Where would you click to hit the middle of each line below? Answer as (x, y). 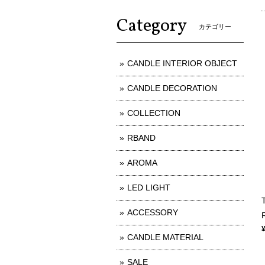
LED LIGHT (149, 188)
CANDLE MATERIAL (165, 237)
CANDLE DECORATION (172, 88)
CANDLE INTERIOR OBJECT (182, 64)
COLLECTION (154, 113)
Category (152, 26)
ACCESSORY (153, 213)
